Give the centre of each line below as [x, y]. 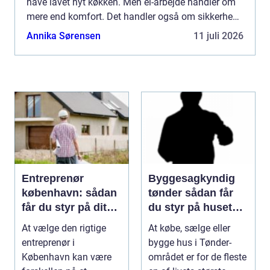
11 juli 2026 [218, 36]
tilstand [168, 221]
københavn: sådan [69, 193]
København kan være [67, 257]
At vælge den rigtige [64, 228]
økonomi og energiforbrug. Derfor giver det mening [134, 31]
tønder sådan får [167, 193]
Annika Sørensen [64, 36]
